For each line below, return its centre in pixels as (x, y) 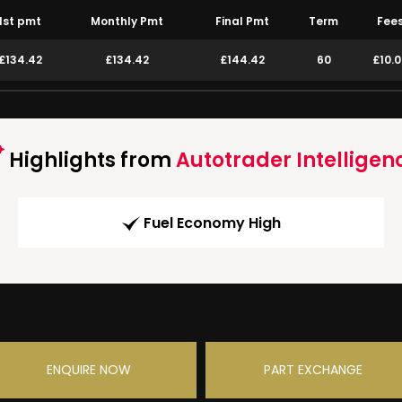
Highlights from (90, 160)
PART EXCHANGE (313, 370)
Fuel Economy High (212, 223)
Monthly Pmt (127, 21)
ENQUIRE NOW (89, 370)
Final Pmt (242, 21)
